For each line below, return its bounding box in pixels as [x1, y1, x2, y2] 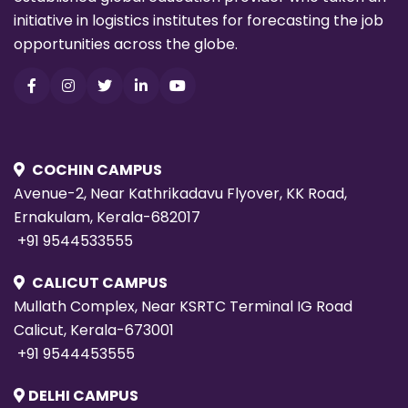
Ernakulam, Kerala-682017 [14, 207, 200, 229]
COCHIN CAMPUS [32, 159, 162, 181]
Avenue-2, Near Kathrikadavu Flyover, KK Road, [14, 183, 347, 205]
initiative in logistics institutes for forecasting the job [14, 10, 383, 32]
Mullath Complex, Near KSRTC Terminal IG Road [14, 296, 352, 318]
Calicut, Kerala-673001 [14, 320, 174, 342]
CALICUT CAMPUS [32, 272, 168, 294]
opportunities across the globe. [14, 34, 238, 56]
